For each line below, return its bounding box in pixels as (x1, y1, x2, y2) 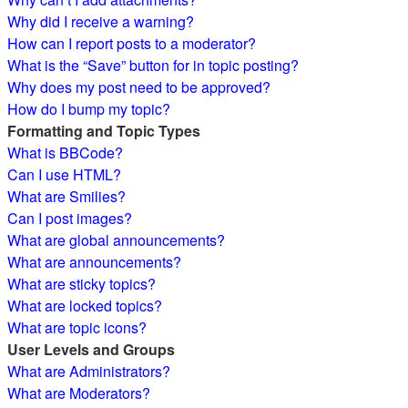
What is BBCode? (7, 142, 123, 163)
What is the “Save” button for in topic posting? (7, 55, 299, 76)
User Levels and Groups (7, 339, 175, 360)
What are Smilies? (7, 186, 126, 207)
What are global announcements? (7, 229, 225, 250)
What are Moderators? (7, 382, 150, 403)
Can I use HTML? (7, 164, 121, 185)
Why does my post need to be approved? (7, 76, 270, 97)
